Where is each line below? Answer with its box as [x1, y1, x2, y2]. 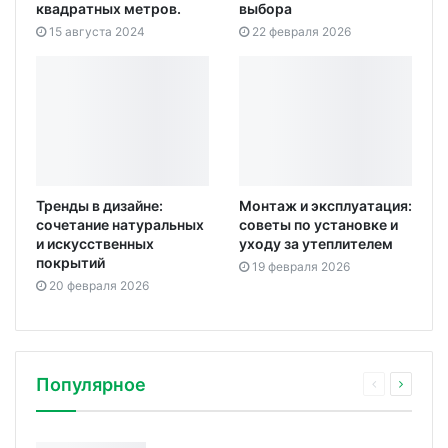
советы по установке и [239, 215, 398, 233]
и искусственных [36, 234, 154, 252]
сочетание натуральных [36, 215, 204, 233]
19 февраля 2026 [252, 258, 350, 274]
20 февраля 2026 [49, 277, 149, 293]
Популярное [36, 373, 146, 395]
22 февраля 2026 [252, 24, 351, 40]
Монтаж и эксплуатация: [239, 196, 412, 214]
